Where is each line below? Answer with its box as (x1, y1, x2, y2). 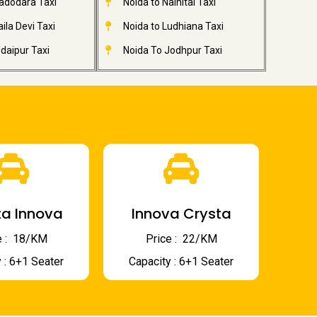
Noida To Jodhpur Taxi (122, 45, 222, 56)
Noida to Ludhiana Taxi (122, 21, 224, 32)
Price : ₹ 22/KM (145, 232, 217, 246)
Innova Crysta (131, 204, 231, 224)
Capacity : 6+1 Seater (129, 255, 234, 268)
